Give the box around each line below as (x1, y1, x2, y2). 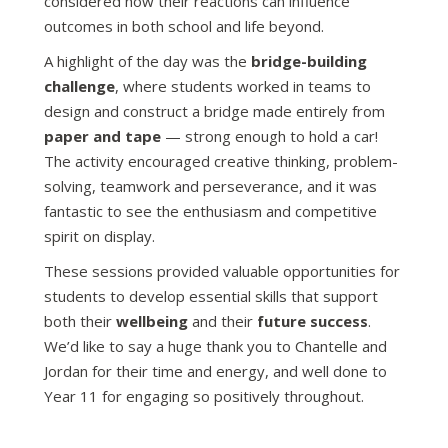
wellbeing (116, 310, 188, 331)
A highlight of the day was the (44, 50, 251, 71)
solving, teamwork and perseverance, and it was (44, 175, 377, 196)
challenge (44, 75, 115, 96)
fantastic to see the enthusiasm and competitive (44, 200, 377, 221)
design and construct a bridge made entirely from (44, 100, 385, 121)
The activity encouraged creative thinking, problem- (44, 150, 398, 171)
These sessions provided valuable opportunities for (44, 260, 400, 281)
